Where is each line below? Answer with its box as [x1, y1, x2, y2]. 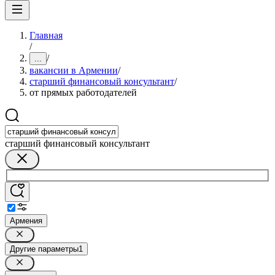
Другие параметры [10, 244, 79, 254]
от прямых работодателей [29, 87, 137, 98]
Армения [10, 215, 42, 225]
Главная [29, 30, 63, 41]
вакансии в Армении [29, 65, 118, 76]
